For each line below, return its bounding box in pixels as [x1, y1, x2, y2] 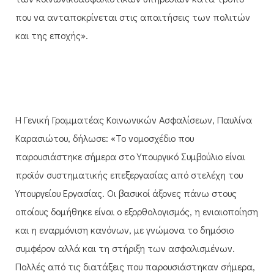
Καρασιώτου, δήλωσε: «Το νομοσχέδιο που [15, 131, 194, 144]
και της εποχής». [15, 28, 88, 42]
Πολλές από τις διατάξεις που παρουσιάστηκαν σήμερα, [15, 259, 255, 273]
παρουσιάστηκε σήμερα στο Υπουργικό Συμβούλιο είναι [15, 149, 245, 163]
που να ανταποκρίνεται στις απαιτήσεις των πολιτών [15, 10, 250, 23]
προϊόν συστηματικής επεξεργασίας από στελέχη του [15, 168, 243, 181]
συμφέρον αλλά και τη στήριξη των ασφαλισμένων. [15, 241, 235, 254]
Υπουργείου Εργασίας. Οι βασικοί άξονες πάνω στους [15, 186, 237, 199]
